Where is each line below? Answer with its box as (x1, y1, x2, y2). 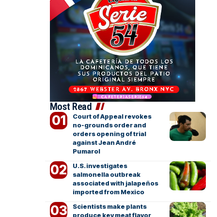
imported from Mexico (72, 188, 144, 196)
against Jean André (72, 139, 136, 146)
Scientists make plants (72, 202, 147, 210)
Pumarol (72, 147, 100, 155)
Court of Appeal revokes (72, 112, 152, 120)
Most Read (49, 101, 92, 112)
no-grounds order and (72, 121, 146, 129)
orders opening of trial (72, 130, 146, 138)
